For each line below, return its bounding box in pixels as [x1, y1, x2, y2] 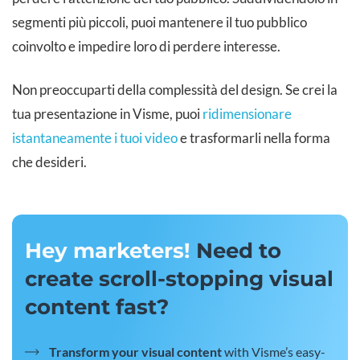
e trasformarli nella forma [178, 129, 330, 147]
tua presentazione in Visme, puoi [12, 105, 202, 123]
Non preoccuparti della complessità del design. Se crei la [12, 81, 337, 99]
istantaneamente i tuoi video [12, 129, 178, 147]
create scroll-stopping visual [25, 266, 333, 292]
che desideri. [12, 153, 87, 171]
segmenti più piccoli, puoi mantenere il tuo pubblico [12, 14, 307, 31]
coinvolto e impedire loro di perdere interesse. [12, 38, 280, 55]
